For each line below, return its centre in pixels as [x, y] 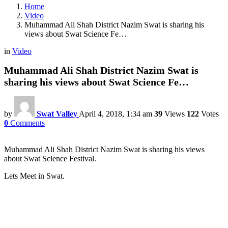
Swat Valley [57, 114]
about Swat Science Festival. [50, 159]
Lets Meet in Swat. [34, 176]
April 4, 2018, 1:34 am [116, 114]
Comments [27, 123]
